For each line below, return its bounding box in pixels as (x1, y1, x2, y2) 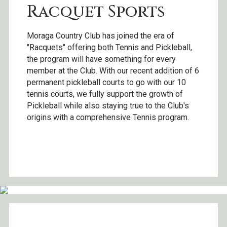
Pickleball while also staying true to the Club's (27, 101, 189, 111)
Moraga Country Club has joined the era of (27, 31, 174, 41)
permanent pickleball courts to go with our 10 (27, 78, 186, 88)
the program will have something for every (27, 54, 176, 64)
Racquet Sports (27, 1, 165, 23)
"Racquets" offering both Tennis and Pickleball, (27, 43, 192, 53)
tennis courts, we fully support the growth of (27, 89, 183, 99)
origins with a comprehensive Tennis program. (27, 112, 189, 123)
